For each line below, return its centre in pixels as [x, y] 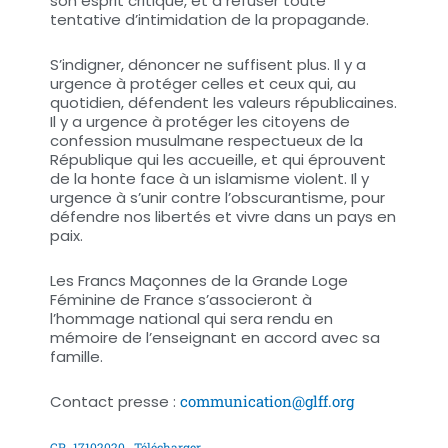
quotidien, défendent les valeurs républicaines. [223, 102]
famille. [76, 356]
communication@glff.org [267, 401]
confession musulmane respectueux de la [206, 140]
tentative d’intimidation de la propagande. [209, 19]
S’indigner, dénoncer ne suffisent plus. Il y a [208, 64]
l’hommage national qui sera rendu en [191, 318]
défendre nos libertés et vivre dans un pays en [223, 216]
